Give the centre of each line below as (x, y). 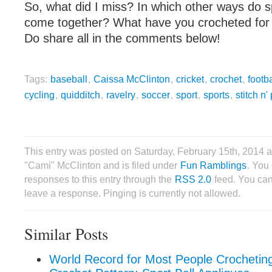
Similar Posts (66, 233)
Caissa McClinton (132, 79)
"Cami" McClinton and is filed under (102, 165)
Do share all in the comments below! (122, 38)
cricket (190, 79)
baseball (69, 79)
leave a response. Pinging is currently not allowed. (132, 193)
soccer (156, 95)
